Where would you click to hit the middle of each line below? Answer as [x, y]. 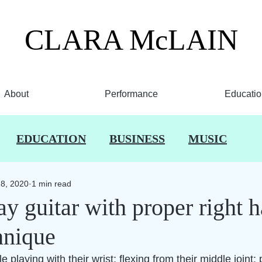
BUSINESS [137, 138]
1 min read [51, 183]
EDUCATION [51, 138]
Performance [131, 94]
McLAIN [183, 40]
